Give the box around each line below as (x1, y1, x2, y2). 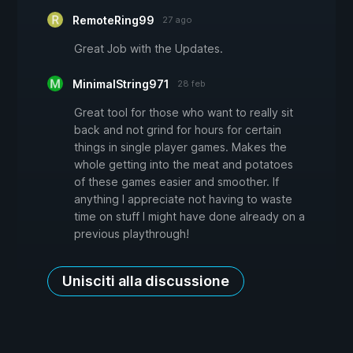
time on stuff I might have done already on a (74, 210, 305, 224)
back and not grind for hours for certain (74, 123, 281, 137)
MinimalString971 (72, 77, 169, 91)
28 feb (177, 78, 206, 90)
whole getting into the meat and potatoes (74, 158, 293, 172)
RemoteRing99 (72, 13, 154, 28)
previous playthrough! (74, 227, 189, 241)
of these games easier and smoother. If (74, 175, 279, 189)
